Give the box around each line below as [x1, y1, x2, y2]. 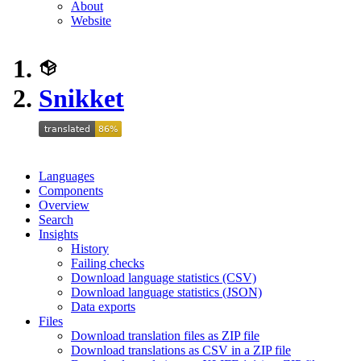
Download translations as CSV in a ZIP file [71, 343, 291, 357]
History [71, 242, 109, 255]
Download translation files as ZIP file [71, 329, 259, 342]
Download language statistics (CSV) [71, 271, 256, 284]
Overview [39, 198, 89, 212]
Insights [39, 227, 78, 241]
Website [71, 14, 111, 27]
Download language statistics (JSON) [71, 285, 262, 299]
